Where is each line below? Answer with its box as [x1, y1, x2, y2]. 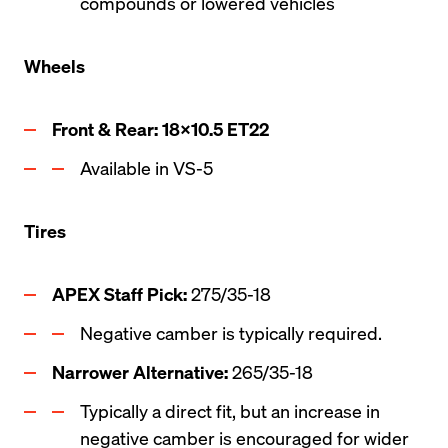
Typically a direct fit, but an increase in [80, 399, 380, 422]
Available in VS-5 [80, 156, 213, 179]
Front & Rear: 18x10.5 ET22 [52, 117, 269, 140]
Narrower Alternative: [52, 360, 228, 383]
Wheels [24, 54, 85, 77]
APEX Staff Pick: [52, 282, 191, 305]
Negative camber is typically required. [80, 321, 382, 344]
